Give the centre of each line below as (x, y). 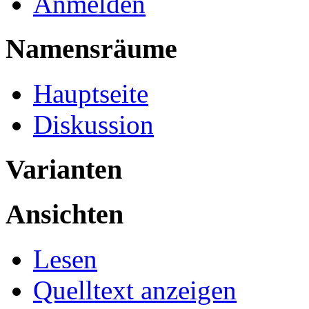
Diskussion (93, 124)
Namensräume (91, 49)
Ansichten (64, 215)
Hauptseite (91, 93)
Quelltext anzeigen (135, 290)
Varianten (64, 169)
